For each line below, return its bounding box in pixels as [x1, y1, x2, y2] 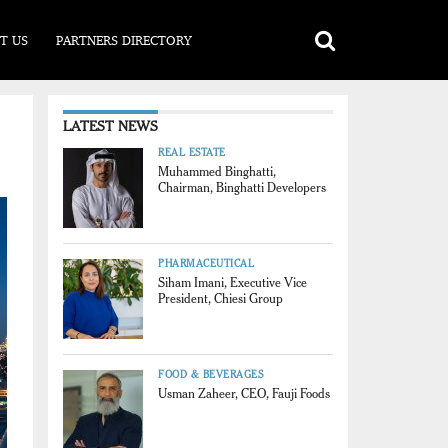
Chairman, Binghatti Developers [158, 180, 326, 195]
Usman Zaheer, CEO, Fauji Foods [158, 386, 330, 401]
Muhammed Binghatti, [158, 164, 276, 179]
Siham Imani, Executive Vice [158, 275, 307, 290]
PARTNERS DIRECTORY [56, 31, 192, 48]
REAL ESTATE [158, 146, 226, 159]
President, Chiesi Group [158, 291, 283, 306]
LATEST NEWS [63, 117, 158, 135]
